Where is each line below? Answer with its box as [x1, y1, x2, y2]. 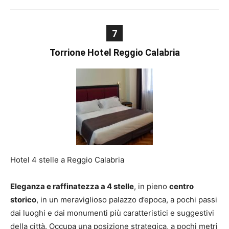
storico [10, 195, 36, 204]
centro [169, 181, 194, 191]
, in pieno [134, 181, 169, 191]
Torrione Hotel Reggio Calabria [49, 47, 180, 58]
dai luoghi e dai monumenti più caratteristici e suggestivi [10, 208, 214, 218]
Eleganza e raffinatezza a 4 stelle [10, 181, 134, 191]
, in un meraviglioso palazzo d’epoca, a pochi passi [36, 195, 217, 204]
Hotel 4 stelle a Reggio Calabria [10, 155, 124, 165]
